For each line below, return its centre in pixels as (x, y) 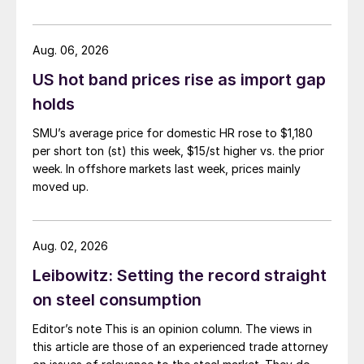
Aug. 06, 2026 (71, 50)
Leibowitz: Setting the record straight (180, 275)
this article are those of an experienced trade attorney (180, 346)
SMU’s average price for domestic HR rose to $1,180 (173, 132)
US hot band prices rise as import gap (179, 79)
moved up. (61, 186)
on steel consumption (117, 299)
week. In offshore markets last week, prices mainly (167, 168)
